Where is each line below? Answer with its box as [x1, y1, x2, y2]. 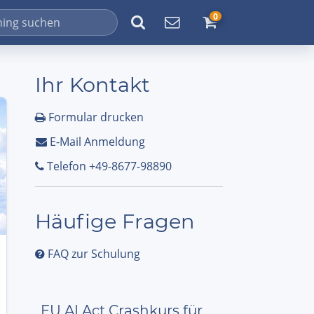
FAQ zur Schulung [45, 246, 140, 261]
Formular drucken [46, 109, 144, 125]
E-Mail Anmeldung [47, 134, 145, 149]
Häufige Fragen [35, 209, 195, 233]
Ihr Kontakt [35, 72, 150, 97]
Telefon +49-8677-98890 [44, 158, 172, 174]
